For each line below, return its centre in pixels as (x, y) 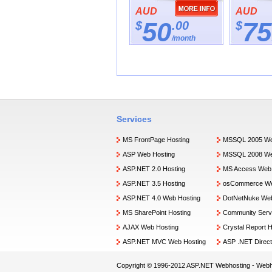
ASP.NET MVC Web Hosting (164, 242)
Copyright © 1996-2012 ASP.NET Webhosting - (186, 265)
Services (134, 119)
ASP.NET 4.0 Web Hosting (161, 198)
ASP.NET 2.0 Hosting (154, 169)
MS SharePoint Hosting (157, 212)
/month (184, 38)
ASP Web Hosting (149, 154)
